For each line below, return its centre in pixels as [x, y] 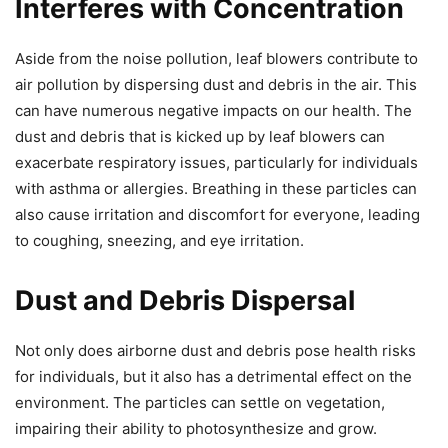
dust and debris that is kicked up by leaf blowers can [200, 136]
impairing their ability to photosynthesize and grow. [196, 428]
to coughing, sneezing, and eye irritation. [159, 240]
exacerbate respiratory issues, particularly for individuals [216, 162]
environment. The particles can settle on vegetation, [200, 402]
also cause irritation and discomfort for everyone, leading [217, 214]
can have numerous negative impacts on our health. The [213, 110]
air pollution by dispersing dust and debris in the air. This [216, 84]
